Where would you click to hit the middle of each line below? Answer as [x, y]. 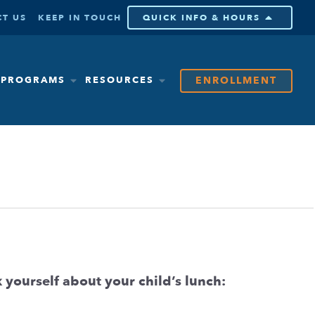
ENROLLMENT [236, 80]
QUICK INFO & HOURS [201, 18]
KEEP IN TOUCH [80, 18]
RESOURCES [120, 80]
